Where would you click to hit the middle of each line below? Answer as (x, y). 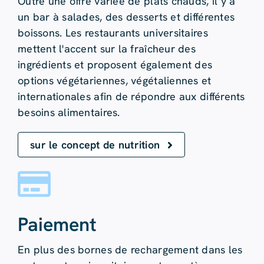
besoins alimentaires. (69, 113)
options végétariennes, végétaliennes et (114, 81)
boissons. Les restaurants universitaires (113, 33)
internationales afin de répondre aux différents (131, 97)
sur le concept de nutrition (95, 145)
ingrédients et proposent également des (115, 65)
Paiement (57, 225)
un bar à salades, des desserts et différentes (126, 17)
